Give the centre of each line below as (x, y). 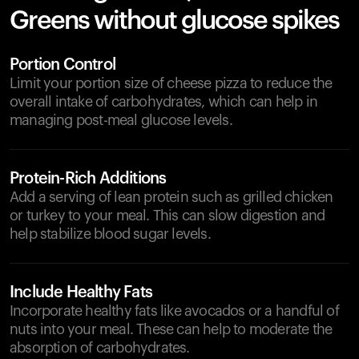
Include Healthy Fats (81, 292)
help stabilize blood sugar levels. (110, 234)
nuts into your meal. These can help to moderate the (171, 329)
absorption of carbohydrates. (100, 348)
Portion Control (63, 65)
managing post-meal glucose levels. (121, 120)
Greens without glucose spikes (174, 21)
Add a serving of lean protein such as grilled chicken (171, 197)
